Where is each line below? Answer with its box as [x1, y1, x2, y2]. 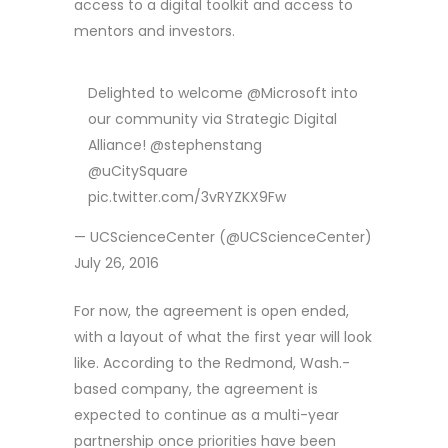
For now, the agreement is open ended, [74, 301, 349, 322]
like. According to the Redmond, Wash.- [74, 353, 350, 374]
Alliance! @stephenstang [88, 135, 262, 156]
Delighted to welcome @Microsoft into [88, 83, 358, 104]
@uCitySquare [88, 161, 188, 182]
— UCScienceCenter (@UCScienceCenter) [74, 227, 372, 248]
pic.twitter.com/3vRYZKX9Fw [88, 187, 286, 208]
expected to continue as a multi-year [74, 405, 339, 426]
